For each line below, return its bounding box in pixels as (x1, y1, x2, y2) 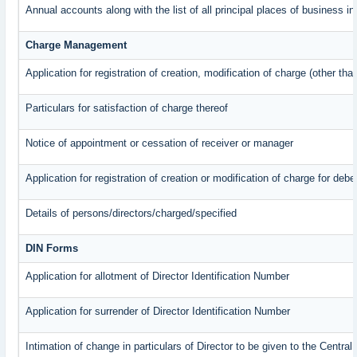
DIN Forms (25, 242, 79, 255)
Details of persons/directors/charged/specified (25, 207, 237, 220)
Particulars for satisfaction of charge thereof (25, 102, 229, 115)
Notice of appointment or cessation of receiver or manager (25, 137, 294, 150)
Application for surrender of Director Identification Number (25, 305, 291, 318)
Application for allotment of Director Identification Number (25, 270, 290, 283)
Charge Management (25, 39, 127, 52)
